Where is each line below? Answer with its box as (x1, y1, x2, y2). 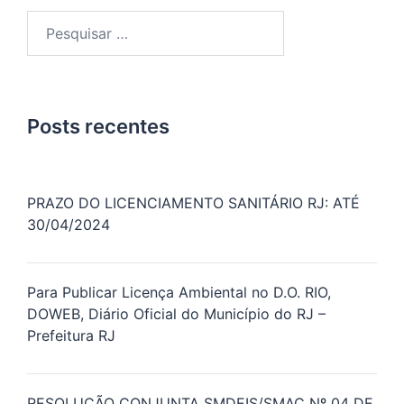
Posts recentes (27, 115, 170, 138)
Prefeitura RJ (27, 326, 115, 344)
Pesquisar (26, 13, 92, 31)
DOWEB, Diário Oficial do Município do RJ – (27, 305, 326, 323)
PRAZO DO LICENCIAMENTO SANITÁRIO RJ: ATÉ (27, 194, 360, 212)
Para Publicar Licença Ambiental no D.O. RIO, (27, 283, 331, 301)
